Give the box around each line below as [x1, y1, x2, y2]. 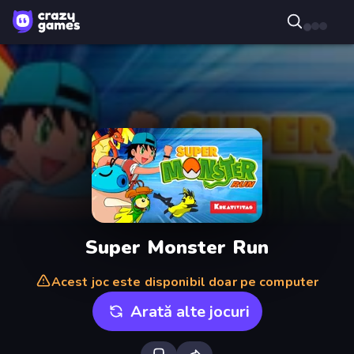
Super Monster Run [85, 234, 269, 260]
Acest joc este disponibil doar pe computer [51, 273, 319, 291]
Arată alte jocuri [130, 300, 250, 322]
